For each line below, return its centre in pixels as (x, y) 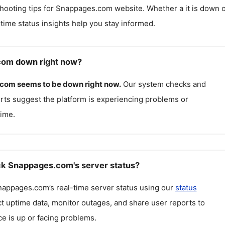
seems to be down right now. (69, 84)
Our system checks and (164, 84)
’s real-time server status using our (112, 187)
